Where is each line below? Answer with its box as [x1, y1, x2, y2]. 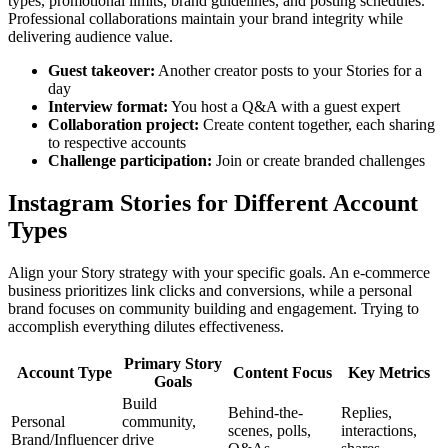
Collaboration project [48, 115, 194, 133]
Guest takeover [48, 61, 150, 79]
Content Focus [233, 363, 332, 381]
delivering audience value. [8, 27, 173, 45]
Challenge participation [48, 151, 207, 169]
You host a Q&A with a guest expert [168, 97, 400, 115]
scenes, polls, [228, 421, 311, 439]
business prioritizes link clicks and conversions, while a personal [8, 281, 412, 299]
